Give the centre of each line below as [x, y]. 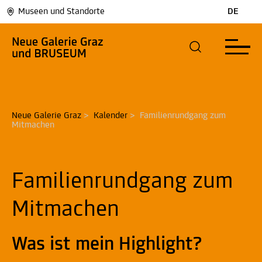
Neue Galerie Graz [46, 116]
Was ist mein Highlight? [107, 245]
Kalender [111, 116]
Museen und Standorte [61, 12]
